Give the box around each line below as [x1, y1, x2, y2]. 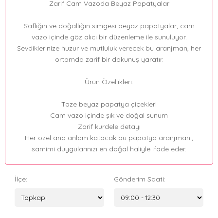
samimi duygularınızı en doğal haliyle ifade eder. [32, 145, 186, 154]
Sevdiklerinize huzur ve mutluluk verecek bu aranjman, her [17, 44, 201, 53]
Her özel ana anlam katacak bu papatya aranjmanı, [25, 133, 193, 143]
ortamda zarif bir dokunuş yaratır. [54, 55, 163, 64]
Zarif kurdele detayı [77, 122, 141, 131]
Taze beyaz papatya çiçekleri [61, 100, 157, 109]
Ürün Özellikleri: [85, 77, 133, 87]
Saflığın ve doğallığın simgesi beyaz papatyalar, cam [23, 21, 195, 31]
